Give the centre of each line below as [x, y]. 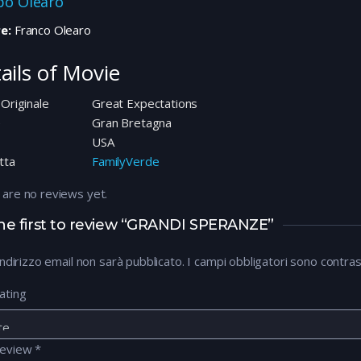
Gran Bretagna [132, 122]
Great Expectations [145, 103]
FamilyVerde [126, 161]
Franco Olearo [51, 30]
